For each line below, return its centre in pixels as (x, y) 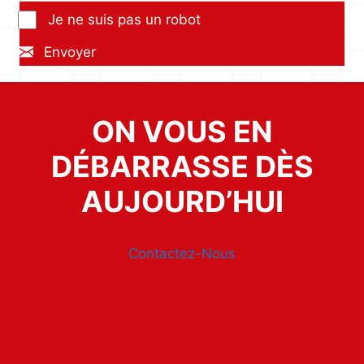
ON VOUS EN (182, 131)
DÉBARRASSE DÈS (182, 166)
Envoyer (70, 52)
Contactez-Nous (182, 253)
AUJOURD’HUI (182, 201)
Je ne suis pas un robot (124, 19)
